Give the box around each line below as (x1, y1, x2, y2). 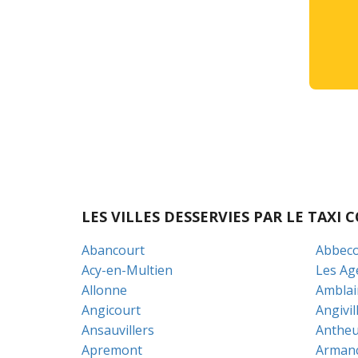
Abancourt (82, 241, 145, 259)
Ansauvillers (82, 321, 154, 339)
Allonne (82, 281, 127, 299)
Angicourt (82, 301, 141, 319)
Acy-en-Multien (82, 261, 173, 279)
